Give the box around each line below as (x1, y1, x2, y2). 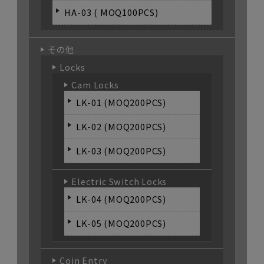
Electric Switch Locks (71, 175, 167, 187)
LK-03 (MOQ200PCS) (76, 144, 166, 157)
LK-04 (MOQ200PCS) (76, 193, 166, 205)
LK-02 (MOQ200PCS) (76, 120, 166, 133)
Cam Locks (71, 78, 119, 91)
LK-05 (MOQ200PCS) (76, 217, 166, 229)
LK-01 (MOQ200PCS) (76, 96, 166, 108)
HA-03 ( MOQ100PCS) (64, 6, 159, 18)
